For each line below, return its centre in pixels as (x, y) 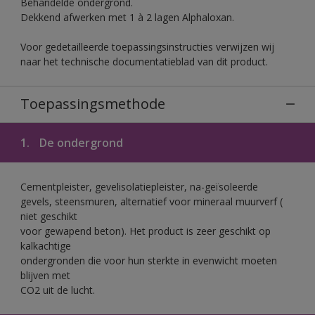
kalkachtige (46, 245)
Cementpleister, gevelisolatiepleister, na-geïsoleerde (139, 186)
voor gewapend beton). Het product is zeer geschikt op (146, 231)
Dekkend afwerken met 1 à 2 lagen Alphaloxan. (127, 17)
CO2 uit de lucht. (58, 290)
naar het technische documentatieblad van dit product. (144, 61)
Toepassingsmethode (93, 103)
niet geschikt (49, 216)
